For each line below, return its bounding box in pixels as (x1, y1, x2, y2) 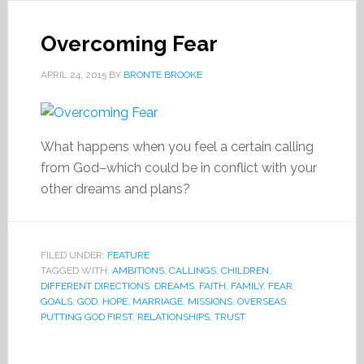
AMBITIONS (111, 265, 164, 276)
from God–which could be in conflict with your (40, 160, 317, 175)
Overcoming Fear (40, 32, 218, 56)
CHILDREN (220, 265, 269, 276)
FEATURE (106, 249, 149, 261)
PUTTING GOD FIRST (40, 311, 132, 323)
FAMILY (230, 280, 263, 292)
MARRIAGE (132, 296, 183, 307)
